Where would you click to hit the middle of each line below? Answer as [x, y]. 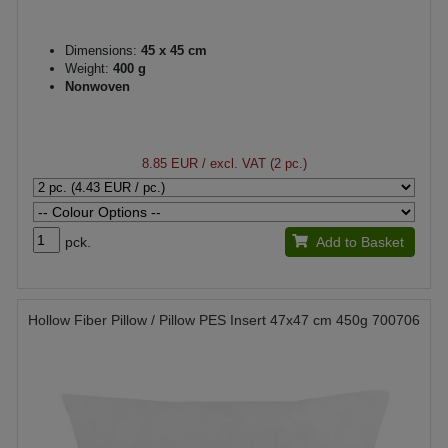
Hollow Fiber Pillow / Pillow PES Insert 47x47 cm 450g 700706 [224, 319]
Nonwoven [97, 86]
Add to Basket [359, 241]
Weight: [87, 68]
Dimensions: [101, 50]
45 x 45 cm [172, 50]
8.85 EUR [169, 163]
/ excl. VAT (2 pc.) [252, 163]
